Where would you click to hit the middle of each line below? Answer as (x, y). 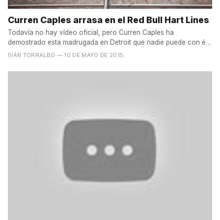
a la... (16, 52)
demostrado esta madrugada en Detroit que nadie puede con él (108, 42)
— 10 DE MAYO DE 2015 (90, 55)
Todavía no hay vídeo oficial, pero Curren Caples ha (91, 33)
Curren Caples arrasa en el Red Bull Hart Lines (109, 20)
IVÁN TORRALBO (32, 55)
